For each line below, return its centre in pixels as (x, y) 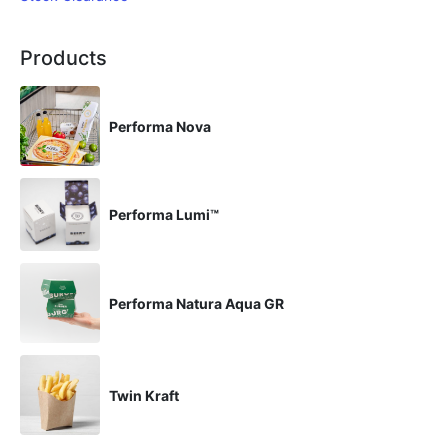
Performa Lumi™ (164, 215)
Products (63, 58)
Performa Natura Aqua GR (196, 303)
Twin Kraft (144, 395)
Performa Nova (160, 126)
